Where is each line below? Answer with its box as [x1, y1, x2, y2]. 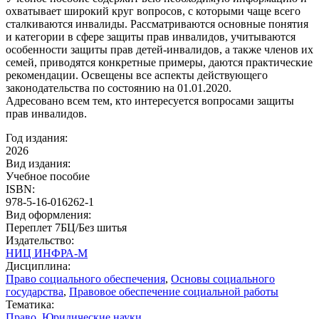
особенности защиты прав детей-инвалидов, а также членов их [6, 43, 313, 56]
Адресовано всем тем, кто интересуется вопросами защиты [6, 94, 294, 107]
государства [6, 285, 63, 298]
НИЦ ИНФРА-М [6, 246, 88, 259]
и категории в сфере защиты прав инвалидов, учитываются [6, 30, 296, 43]
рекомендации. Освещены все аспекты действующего [6, 68, 268, 81]
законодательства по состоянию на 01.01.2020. [6, 81, 231, 94]
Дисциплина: [6, 259, 70, 272]
